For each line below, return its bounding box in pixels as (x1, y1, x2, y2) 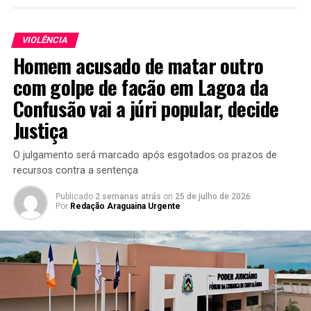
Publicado (55, 192, 93, 202)
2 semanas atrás (94, 192, 161, 202)
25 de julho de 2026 (174, 192, 251, 202)
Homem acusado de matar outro (12, 51, 264, 81)
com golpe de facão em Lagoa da (12, 72, 269, 102)
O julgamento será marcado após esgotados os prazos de (12, 149, 277, 162)
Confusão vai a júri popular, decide (12, 94, 279, 124)
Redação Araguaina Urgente (69, 201, 180, 212)
